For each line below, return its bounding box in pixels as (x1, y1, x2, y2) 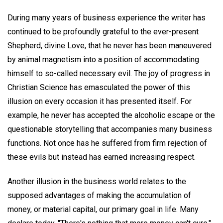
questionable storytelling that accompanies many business (7, 124, 212, 134)
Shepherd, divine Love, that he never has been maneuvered (7, 40, 212, 50)
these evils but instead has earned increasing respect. (7, 152, 196, 162)
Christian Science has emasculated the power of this (7, 82, 190, 92)
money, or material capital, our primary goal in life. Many (7, 204, 199, 214)
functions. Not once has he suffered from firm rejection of (7, 138, 207, 148)
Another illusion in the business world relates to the (7, 176, 186, 186)
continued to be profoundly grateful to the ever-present (7, 26, 199, 36)
